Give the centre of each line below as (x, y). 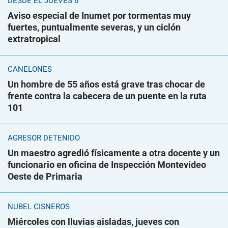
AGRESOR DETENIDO (44, 138)
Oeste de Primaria (45, 177)
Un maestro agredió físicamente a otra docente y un (114, 153)
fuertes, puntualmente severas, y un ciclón (94, 27)
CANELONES (30, 69)
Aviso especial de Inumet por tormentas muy (99, 16)
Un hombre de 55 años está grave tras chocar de (106, 84)
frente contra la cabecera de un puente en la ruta (107, 96)
